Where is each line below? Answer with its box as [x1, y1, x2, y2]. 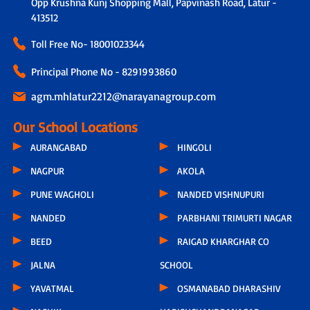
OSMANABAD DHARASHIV [177, 282, 281, 295]
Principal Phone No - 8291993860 [30, 65, 176, 79]
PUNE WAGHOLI [30, 188, 94, 201]
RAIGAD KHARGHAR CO [177, 235, 270, 248]
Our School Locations [12, 118, 138, 136]
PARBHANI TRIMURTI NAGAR [177, 212, 293, 224]
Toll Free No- [30, 37, 90, 51]
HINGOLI [177, 141, 212, 154]
